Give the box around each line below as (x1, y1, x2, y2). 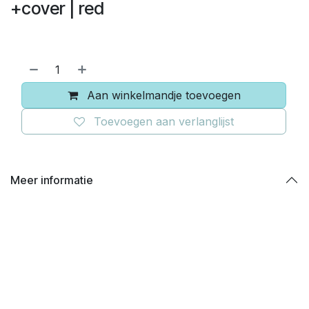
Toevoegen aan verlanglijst (94, 114, 234, 129)
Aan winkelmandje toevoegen (86, 88, 241, 103)
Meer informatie (10, 172, 93, 187)
